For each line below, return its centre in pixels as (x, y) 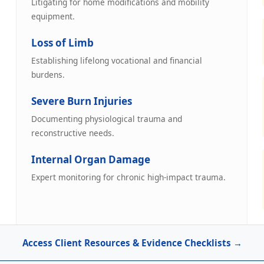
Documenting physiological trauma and (107, 118)
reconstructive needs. (73, 133)
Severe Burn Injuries (82, 101)
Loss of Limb (62, 42)
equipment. (53, 16)
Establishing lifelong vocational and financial (117, 60)
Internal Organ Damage (91, 159)
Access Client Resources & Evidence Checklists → (132, 242)
